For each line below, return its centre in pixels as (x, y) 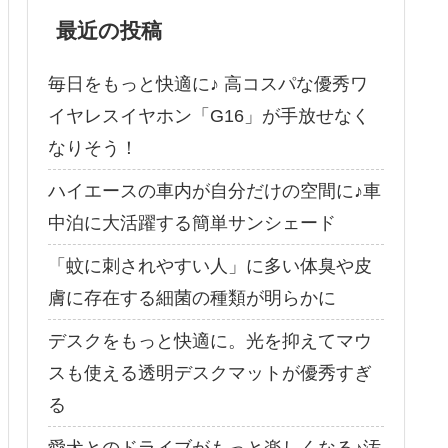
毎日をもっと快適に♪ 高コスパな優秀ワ (208, 84)
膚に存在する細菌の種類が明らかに (192, 298)
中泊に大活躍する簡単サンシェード (192, 223)
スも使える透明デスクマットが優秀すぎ (210, 373)
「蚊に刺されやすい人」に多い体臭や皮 (210, 266)
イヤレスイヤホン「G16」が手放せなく (209, 116)
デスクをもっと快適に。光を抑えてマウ (210, 341)
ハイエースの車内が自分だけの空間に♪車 (214, 191)
